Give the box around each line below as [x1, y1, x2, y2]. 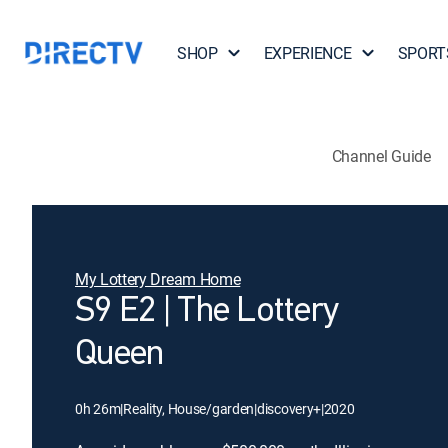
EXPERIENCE [263, 42, 352, 64]
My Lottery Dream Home [75, 268, 241, 290]
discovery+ [256, 399, 322, 418]
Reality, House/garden [123, 399, 255, 418]
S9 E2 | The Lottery [75, 294, 339, 330]
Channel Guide [331, 144, 431, 167]
